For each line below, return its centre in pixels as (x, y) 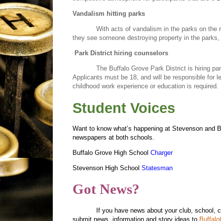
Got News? (106, 189)
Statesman (157, 168)
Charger (162, 152)
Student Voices (124, 108)
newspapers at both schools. (113, 137)
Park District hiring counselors (121, 53)
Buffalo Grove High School (111, 152)
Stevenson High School (107, 168)
